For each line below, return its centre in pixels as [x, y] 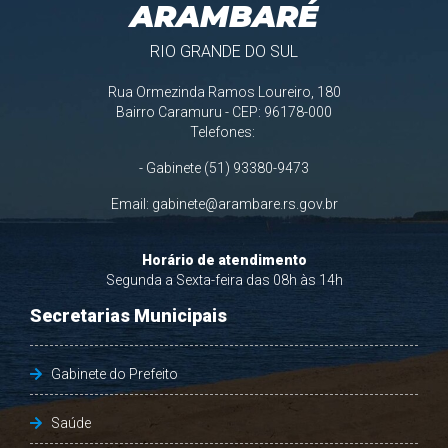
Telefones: [224, 132]
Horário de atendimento [224, 260]
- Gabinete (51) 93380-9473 [224, 168]
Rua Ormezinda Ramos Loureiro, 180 [224, 92]
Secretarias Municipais [128, 315]
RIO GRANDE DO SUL [224, 51]
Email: [131, 204]
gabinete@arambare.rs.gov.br [244, 204]
